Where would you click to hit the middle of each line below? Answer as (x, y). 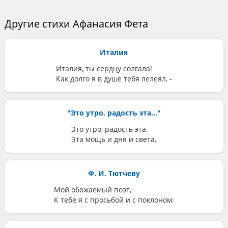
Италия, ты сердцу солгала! (104, 68)
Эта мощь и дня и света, (114, 139)
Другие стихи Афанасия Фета (76, 24)
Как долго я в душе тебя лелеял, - (114, 79)
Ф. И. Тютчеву (114, 173)
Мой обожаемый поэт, (92, 190)
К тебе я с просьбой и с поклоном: (114, 200)
